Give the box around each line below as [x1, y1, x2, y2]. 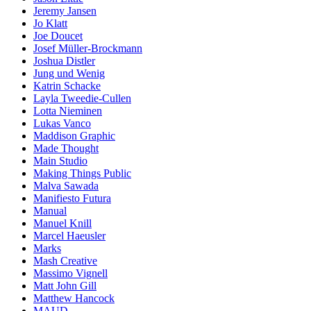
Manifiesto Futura [33, 192, 111, 205]
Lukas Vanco [33, 117, 91, 130]
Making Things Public [33, 167, 131, 180]
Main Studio [33, 155, 87, 167]
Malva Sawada [33, 180, 99, 192]
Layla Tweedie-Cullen [33, 92, 131, 105]
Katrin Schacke [33, 80, 101, 92]
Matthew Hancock [33, 292, 115, 305]
